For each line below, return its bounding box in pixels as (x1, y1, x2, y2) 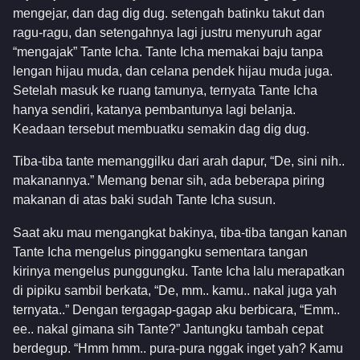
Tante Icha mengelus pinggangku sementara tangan (13, 244, 308, 259)
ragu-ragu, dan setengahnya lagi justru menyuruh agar (13, 26, 321, 40)
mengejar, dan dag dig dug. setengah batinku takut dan (13, 6, 325, 21)
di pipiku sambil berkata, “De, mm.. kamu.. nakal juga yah (13, 283, 337, 297)
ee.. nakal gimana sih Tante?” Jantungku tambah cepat (13, 321, 323, 336)
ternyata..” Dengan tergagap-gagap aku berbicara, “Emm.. (13, 302, 340, 317)
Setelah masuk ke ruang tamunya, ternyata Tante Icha (13, 84, 317, 98)
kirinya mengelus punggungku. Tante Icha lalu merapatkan (13, 264, 345, 278)
